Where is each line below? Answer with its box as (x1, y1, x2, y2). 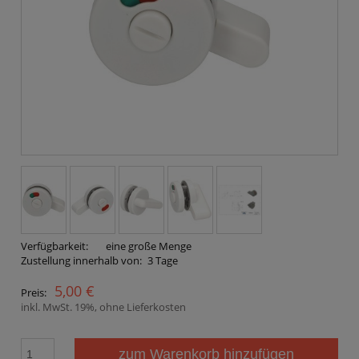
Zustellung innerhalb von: (21, 253, 142, 268)
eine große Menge (105, 239, 192, 254)
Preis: (21, 285, 46, 301)
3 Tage (147, 253, 178, 268)
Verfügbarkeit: (21, 239, 88, 254)
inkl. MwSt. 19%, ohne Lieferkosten (21, 300, 186, 315)
